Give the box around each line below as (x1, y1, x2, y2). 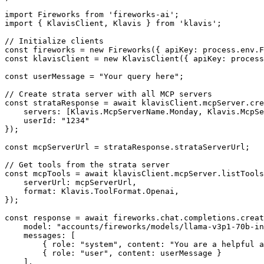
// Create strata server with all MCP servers (5, 89, 212, 98)
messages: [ (5, 230, 75, 240)
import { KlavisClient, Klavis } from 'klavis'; (5, 18, 222, 28)
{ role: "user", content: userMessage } (5, 248, 222, 258)
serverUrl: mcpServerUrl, (5, 177, 137, 187)
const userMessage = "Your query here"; (5, 71, 184, 81)
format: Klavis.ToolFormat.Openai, (5, 186, 179, 196)
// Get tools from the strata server (5, 160, 170, 169)
